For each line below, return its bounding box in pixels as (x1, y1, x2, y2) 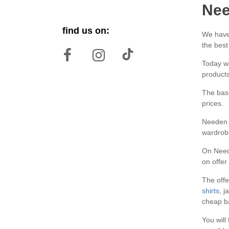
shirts (201, 187, 219, 195)
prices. (201, 99, 223, 107)
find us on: (62, 26, 109, 36)
